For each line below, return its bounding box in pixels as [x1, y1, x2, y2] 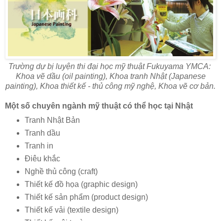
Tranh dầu [24, 129, 60, 138]
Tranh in [24, 141, 53, 150]
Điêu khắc [24, 154, 60, 163]
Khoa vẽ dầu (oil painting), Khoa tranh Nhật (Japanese [15, 72, 206, 81]
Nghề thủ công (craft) [24, 167, 98, 176]
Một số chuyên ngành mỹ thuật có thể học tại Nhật [5, 102, 193, 110]
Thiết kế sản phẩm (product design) [24, 192, 148, 201]
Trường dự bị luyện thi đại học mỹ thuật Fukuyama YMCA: [8, 62, 213, 71]
